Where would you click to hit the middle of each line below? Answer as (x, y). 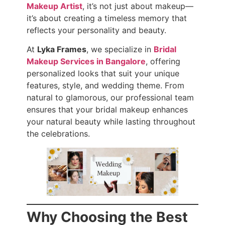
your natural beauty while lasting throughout (111, 121)
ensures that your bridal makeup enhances (107, 109)
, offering (163, 61)
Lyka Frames (62, 49)
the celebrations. (58, 133)
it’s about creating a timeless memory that (106, 18)
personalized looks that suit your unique (103, 73)
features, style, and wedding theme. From (105, 85)
